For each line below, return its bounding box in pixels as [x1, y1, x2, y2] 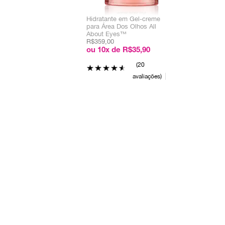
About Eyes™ [86, 30, 127, 38]
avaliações [133, 73, 160, 80]
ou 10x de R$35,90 [86, 47, 150, 54]
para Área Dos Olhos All [86, 23, 156, 30]
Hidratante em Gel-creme [86, 15, 160, 23]
